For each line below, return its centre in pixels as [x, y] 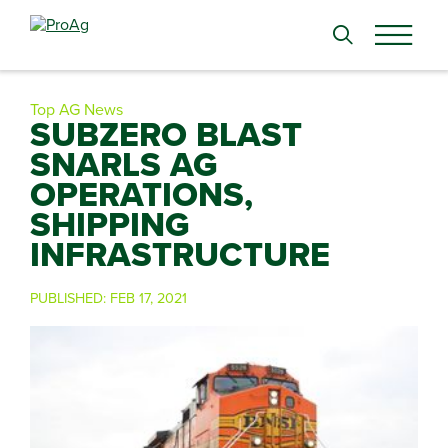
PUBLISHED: [70, 297]
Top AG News [76, 109]
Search [33, 25]
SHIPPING [110, 224]
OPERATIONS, [141, 194]
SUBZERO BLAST [166, 134]
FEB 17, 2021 [148, 297]
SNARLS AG [124, 164]
